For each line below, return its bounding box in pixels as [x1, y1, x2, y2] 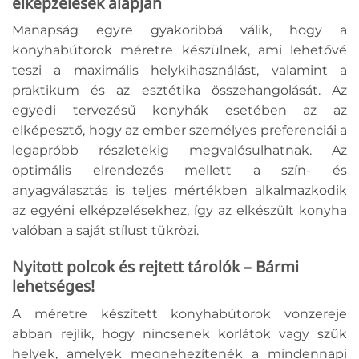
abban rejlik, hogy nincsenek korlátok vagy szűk [12, 325, 347, 341]
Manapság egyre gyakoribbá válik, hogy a [12, 22, 347, 38]
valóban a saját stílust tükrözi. [12, 223, 199, 239]
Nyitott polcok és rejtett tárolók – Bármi [12, 256, 299, 278]
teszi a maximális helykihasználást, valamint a [12, 63, 347, 79]
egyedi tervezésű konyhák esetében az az [12, 103, 347, 119]
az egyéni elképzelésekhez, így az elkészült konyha [12, 203, 347, 219]
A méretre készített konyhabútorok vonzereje [12, 305, 347, 321]
